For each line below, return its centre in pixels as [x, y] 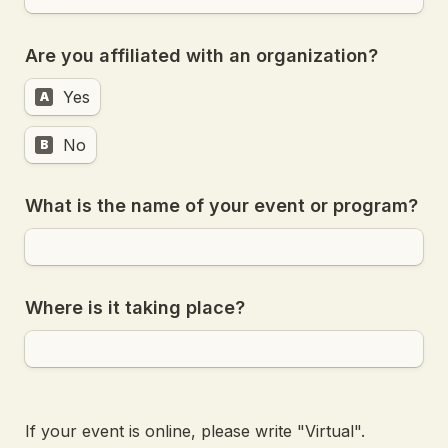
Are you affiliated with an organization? [201, 55]
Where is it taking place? [135, 307]
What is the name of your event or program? [221, 205]
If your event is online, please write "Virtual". [195, 431]
